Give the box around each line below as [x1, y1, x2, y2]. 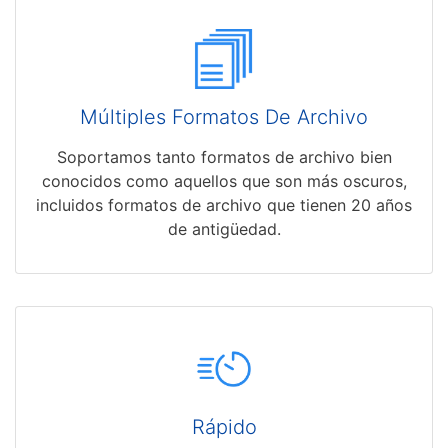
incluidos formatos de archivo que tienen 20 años [36, 195, 412, 216]
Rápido [191, 415, 257, 440]
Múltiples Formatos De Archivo [80, 105, 368, 130]
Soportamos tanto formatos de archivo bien [56, 147, 392, 168]
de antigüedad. [167, 219, 281, 240]
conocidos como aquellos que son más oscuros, [41, 171, 407, 192]
